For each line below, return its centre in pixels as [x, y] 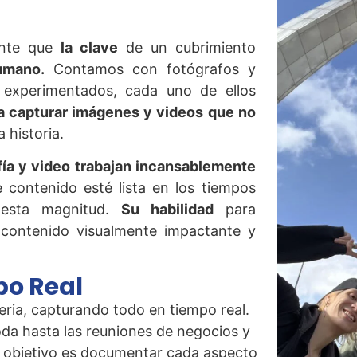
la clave [89, 47]
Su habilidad [167, 210]
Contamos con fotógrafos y [150, 69]
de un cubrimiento [186, 47]
